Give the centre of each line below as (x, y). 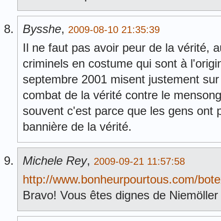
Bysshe (42, 29)
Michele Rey (55, 161)
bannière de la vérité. (77, 127)
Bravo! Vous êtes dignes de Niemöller (120, 195)
